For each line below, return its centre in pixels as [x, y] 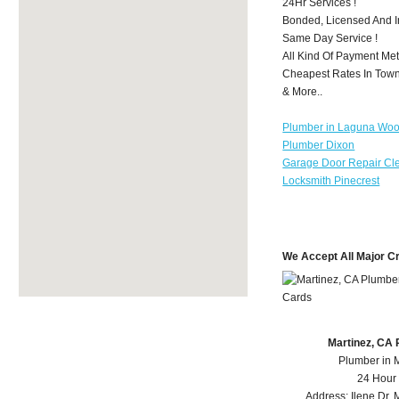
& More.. [303, 91]
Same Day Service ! [330, 38]
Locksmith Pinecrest [331, 180]
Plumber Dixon [319, 145]
